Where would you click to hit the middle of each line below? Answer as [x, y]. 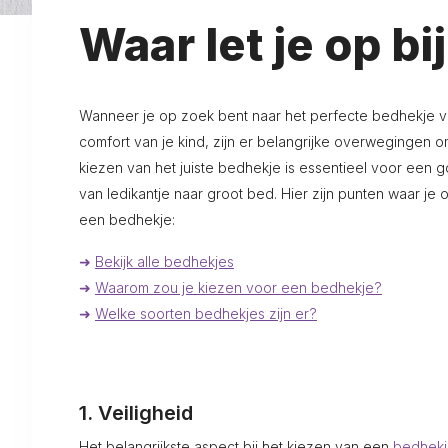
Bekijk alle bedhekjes [164, 261]
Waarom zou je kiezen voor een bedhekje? [238, 287]
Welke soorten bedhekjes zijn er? [206, 313]
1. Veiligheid [136, 413]
